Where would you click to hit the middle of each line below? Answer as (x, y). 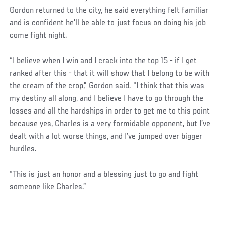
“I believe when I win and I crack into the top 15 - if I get (103, 61)
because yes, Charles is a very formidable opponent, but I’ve (110, 124)
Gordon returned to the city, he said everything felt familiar (109, 10)
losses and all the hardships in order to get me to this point (110, 111)
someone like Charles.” (48, 187)
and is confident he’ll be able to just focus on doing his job (108, 23)
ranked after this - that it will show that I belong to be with (110, 74)
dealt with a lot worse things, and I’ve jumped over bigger (106, 136)
